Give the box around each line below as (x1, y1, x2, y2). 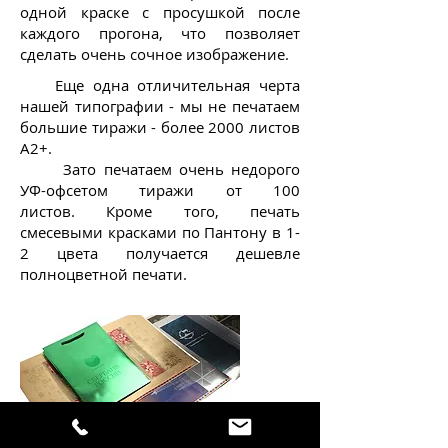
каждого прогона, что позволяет (20, 23, 300, 43)
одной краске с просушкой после (20, 2, 300, 22)
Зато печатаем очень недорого (63, 159, 301, 179)
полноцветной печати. (20, 264, 191, 284)
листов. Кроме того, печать (20, 201, 300, 221)
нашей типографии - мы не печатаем (20, 96, 300, 116)
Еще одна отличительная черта (20, 75, 300, 95)
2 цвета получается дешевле (20, 243, 300, 263)
